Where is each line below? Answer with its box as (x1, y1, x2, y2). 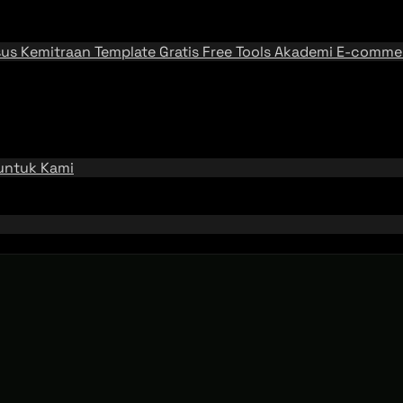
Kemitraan (21, 42, 94, 61)
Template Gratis (94, 42, 202, 61)
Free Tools (202, 42, 274, 61)
